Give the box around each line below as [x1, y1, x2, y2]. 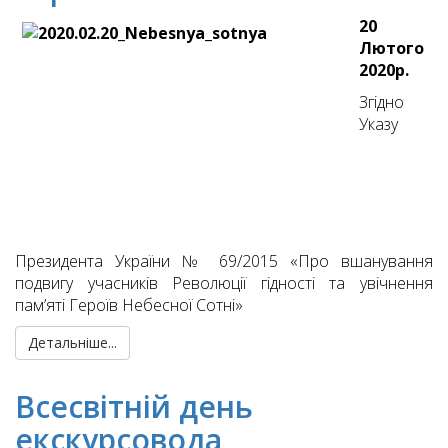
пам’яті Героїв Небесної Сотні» [15, 294, 243, 317]
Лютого [359, 37, 424, 60]
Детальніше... [28, 333, 117, 353]
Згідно [359, 91, 404, 114]
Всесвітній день [15, 386, 253, 428]
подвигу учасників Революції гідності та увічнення [15, 272, 433, 295]
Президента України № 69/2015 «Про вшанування [15, 250, 433, 273]
